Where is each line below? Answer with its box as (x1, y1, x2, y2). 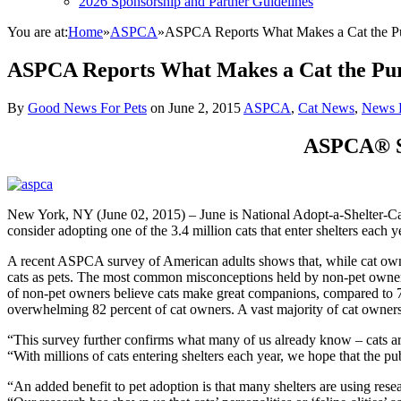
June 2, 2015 (168, 99, 241, 115)
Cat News (298, 99, 354, 115)
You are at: (7, 24, 68, 39)
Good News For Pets (28, 99, 147, 115)
